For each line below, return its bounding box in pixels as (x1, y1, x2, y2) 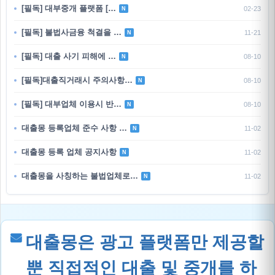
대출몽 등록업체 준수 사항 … (21, 123, 127, 133)
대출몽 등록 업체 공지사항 (21, 147, 117, 157)
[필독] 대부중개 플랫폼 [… (21, 4, 116, 13)
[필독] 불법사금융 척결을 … (21, 28, 122, 37)
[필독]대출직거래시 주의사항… (21, 76, 133, 85)
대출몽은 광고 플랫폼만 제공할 (26, 233, 264, 252)
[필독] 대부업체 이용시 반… (21, 99, 122, 109)
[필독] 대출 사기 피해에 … (21, 52, 116, 61)
